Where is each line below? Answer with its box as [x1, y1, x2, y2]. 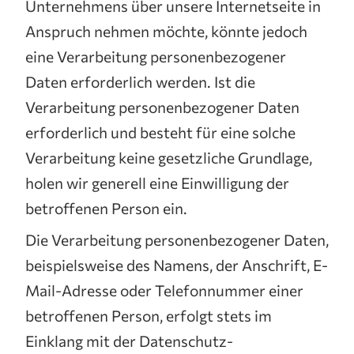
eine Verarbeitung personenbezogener [25, 47, 286, 66]
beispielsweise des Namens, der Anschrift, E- [25, 255, 328, 274]
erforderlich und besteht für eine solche [25, 122, 296, 141]
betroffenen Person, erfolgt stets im [25, 306, 272, 325]
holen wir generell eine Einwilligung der [25, 173, 289, 192]
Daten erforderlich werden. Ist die [25, 72, 255, 91]
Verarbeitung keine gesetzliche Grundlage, [25, 148, 312, 167]
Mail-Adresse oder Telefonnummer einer [25, 281, 303, 299]
